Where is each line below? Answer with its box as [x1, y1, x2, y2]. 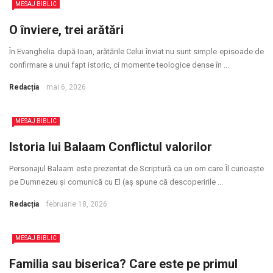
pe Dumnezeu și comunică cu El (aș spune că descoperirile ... [9, 177, 223, 186]
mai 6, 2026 [46, 83, 86, 91]
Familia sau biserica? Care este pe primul [9, 257, 238, 271]
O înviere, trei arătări [9, 23, 124, 37]
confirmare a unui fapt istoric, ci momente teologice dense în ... [9, 60, 229, 69]
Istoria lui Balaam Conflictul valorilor [9, 140, 212, 154]
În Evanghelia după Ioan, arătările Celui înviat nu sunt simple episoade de [9, 47, 264, 56]
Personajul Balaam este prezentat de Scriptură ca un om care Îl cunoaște [9, 164, 264, 173]
